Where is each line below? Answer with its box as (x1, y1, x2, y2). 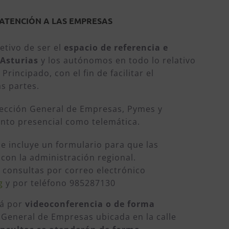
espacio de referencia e (64, 41, 169, 53)
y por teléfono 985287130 (3, 177, 116, 189)
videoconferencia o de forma (25, 198, 155, 210)
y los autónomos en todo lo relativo (38, 54, 196, 66)
